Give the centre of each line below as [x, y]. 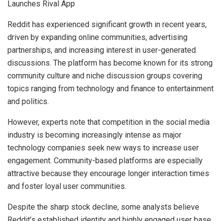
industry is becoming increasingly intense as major [94, 135]
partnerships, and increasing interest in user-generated [102, 50]
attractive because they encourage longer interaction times [108, 173]
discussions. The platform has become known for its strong [110, 63]
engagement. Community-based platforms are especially [105, 160]
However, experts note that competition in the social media [109, 122]
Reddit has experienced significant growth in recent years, [107, 24]
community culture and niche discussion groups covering [105, 75]
